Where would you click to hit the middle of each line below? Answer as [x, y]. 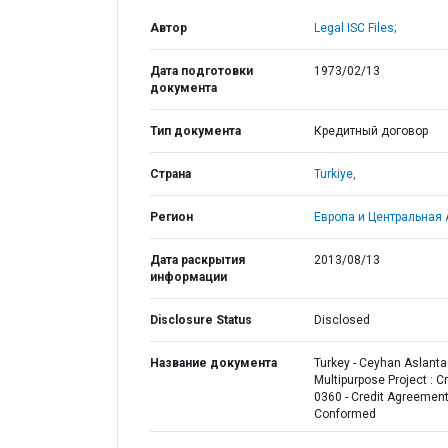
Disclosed [341, 320]
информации [188, 277]
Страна [170, 174]
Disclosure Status [201, 320]
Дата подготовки [201, 71]
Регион [171, 217]
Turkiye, [334, 174]
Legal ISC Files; [354, 28]
